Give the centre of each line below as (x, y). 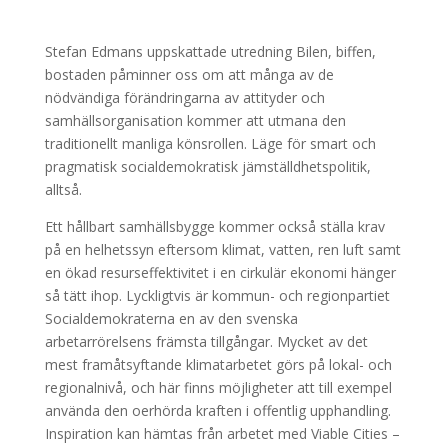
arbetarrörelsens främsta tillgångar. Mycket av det (206, 341)
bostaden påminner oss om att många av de (189, 74)
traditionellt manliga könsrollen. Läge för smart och (210, 143)
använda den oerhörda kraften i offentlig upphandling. (217, 410)
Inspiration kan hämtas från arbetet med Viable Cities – (222, 433)
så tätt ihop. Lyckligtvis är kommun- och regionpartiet (217, 295)
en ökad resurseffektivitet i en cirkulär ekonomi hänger (220, 272)
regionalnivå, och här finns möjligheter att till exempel (218, 387)
